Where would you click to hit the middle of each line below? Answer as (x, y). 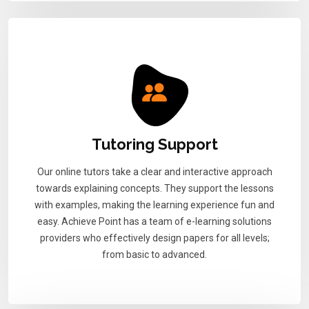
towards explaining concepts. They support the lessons (154, 188)
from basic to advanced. (154, 254)
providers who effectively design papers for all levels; (154, 238)
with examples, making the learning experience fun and (154, 205)
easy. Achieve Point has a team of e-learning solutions (154, 221)
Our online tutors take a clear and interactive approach (154, 171)
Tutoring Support (154, 144)
